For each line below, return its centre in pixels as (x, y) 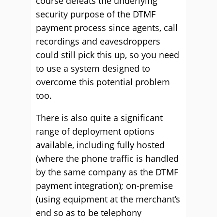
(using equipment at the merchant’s (108, 199)
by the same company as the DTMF (107, 172)
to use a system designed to (93, 68)
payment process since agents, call (107, 28)
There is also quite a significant (99, 118)
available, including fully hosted (100, 145)
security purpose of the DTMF (96, 14)
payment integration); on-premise (104, 186)
